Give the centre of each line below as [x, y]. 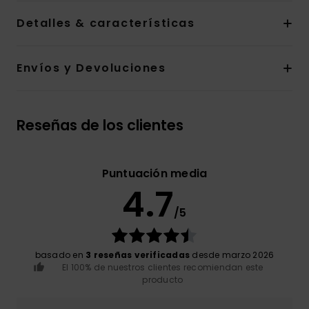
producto [163, 280]
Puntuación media [154, 174]
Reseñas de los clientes [100, 126]
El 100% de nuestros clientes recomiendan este [162, 268]
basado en [60, 255]
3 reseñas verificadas [138, 255]
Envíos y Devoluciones [91, 68]
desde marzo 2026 [232, 255]
